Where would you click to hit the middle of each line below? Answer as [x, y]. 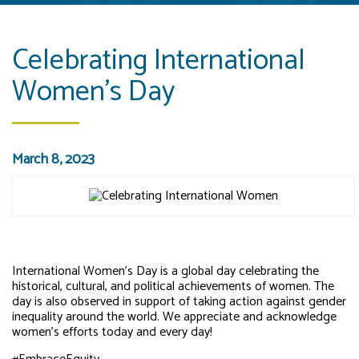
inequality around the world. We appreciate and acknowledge [174, 317]
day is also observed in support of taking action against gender [179, 302]
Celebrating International [159, 60]
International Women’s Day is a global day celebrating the [165, 272]
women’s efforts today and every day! [112, 333]
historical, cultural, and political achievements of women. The [173, 287]
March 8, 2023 [53, 159]
